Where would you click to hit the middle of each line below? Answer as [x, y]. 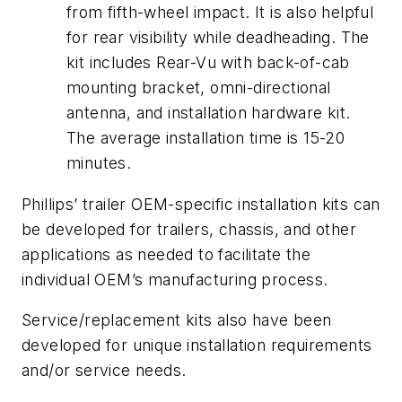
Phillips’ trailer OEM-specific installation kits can [201, 204]
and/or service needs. [104, 371]
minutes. [99, 163]
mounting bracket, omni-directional [199, 88]
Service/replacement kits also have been [177, 320]
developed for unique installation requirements [197, 345]
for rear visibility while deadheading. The [218, 38]
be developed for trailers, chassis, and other [189, 229]
